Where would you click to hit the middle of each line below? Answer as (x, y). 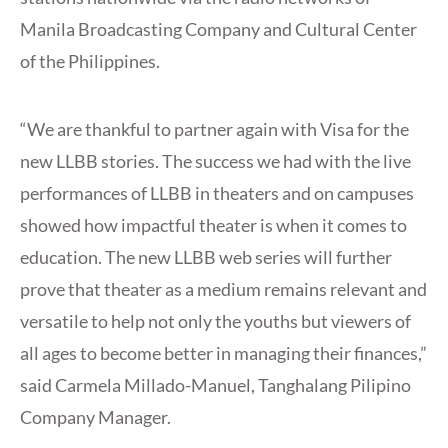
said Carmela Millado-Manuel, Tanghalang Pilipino (215, 385)
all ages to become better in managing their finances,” (223, 353)
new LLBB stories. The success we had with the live (215, 161)
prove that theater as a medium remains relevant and (223, 289)
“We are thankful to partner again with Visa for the (214, 129)
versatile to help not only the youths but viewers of (215, 321)
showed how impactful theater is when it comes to (213, 225)
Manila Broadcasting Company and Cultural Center (218, 29)
